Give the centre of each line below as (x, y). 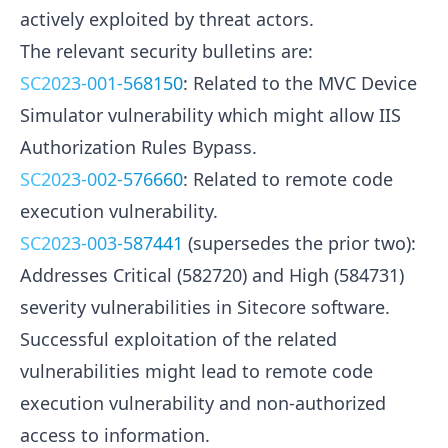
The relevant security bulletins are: (166, 51)
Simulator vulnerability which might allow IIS (210, 115)
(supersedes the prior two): (299, 243)
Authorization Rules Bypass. (138, 147)
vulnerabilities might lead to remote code (196, 371)
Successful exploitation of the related (178, 339)
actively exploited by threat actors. (167, 19)
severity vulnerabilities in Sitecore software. (205, 307)
